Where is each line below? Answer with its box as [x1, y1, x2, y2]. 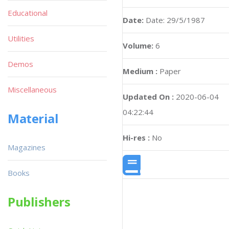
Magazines [8, 142, 45, 152]
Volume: [123, 40, 155, 51]
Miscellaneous [8, 84, 57, 95]
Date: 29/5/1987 [146, 15, 205, 25]
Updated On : [123, 91, 174, 102]
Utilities [8, 33, 34, 43]
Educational [8, 8, 48, 18]
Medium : [123, 66, 157, 76]
